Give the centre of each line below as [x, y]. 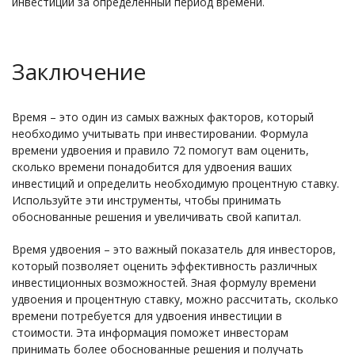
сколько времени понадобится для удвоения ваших [152, 167]
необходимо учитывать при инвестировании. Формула [160, 134]
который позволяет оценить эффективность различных [164, 266]
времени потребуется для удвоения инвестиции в [147, 316]
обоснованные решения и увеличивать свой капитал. [157, 217]
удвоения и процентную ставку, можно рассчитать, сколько [175, 299]
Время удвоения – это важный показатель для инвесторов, [174, 249]
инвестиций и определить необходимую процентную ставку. [176, 183]
